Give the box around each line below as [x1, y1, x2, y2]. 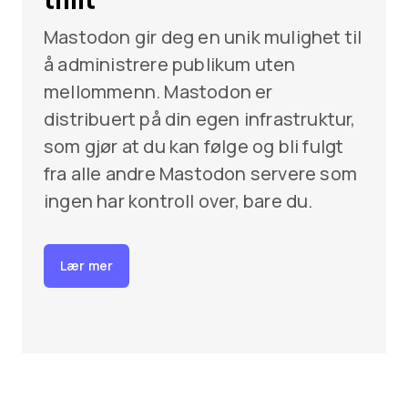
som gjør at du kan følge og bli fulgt [44, 133, 344, 158]
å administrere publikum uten [44, 51, 296, 76]
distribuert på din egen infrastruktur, [44, 106, 356, 131]
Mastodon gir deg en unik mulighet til [44, 24, 362, 49]
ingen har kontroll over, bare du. [44, 188, 313, 213]
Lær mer [60, 257, 113, 275]
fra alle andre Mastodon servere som [44, 160, 358, 186]
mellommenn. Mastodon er [44, 78, 273, 104]
